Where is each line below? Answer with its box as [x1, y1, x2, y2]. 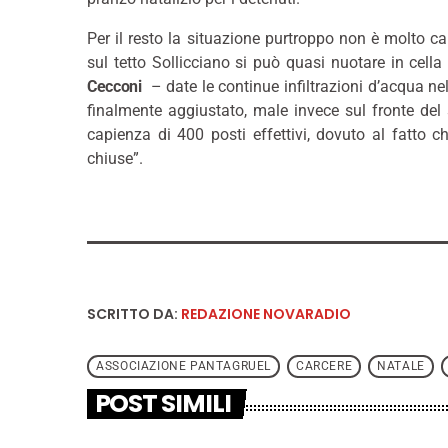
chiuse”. [87, 149, 143, 169]
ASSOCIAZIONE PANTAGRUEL [96, 359, 271, 374]
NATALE [377, 359, 425, 374]
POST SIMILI [94, 386, 232, 422]
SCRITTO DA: [87, 304, 181, 325]
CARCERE [295, 359, 353, 374]
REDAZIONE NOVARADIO [181, 304, 351, 325]
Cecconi [87, 77, 142, 97]
